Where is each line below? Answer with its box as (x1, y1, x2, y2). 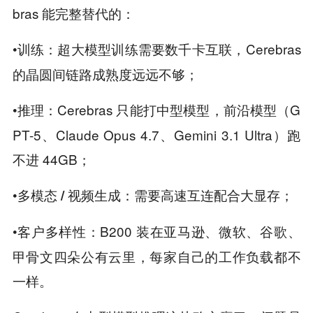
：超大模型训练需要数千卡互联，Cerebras (44, 38, 301, 58)
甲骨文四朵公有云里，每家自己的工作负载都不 (12, 246, 301, 265)
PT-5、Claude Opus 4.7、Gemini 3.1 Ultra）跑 (12, 124, 301, 144)
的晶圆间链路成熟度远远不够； (12, 64, 198, 83)
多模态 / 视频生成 (17, 185, 121, 205)
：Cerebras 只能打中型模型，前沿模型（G (44, 99, 301, 119)
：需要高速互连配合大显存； (120, 184, 293, 204)
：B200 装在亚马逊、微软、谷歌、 (86, 221, 301, 240)
